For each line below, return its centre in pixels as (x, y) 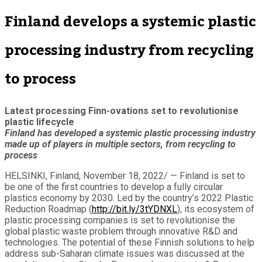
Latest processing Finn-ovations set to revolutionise (122, 111)
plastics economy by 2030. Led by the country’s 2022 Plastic (129, 198)
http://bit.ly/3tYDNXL (135, 209)
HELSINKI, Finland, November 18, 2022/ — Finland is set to (125, 175)
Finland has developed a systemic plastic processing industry (130, 133)
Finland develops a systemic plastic (130, 22)
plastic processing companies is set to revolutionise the (120, 220)
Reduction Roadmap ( (48, 209)
